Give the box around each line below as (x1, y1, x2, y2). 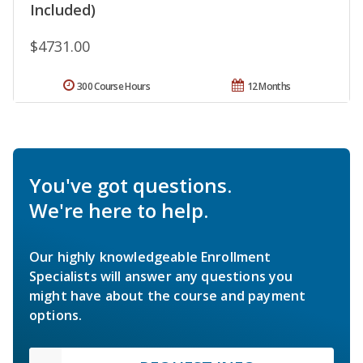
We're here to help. (29, 197, 208, 224)
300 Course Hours (77, 79, 150, 94)
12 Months (246, 79, 291, 94)
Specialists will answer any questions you (29, 267, 293, 286)
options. (29, 306, 83, 325)
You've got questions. (29, 172, 232, 199)
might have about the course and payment (29, 287, 306, 305)
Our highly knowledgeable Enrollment (29, 248, 271, 267)
